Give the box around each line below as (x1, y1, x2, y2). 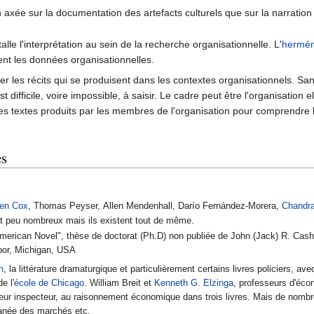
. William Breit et (84, 278, 155, 288)
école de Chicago (14, 278, 85, 288)
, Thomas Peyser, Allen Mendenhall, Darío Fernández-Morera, (28, 200, 282, 211)
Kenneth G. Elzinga (154, 278, 234, 288)
